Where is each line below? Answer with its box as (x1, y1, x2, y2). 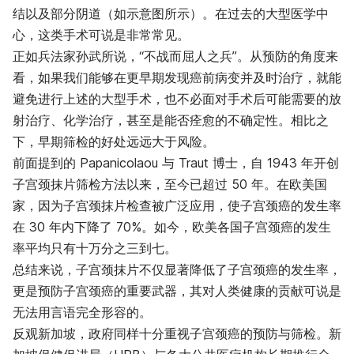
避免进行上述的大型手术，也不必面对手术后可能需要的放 (13, 91, 341, 107)
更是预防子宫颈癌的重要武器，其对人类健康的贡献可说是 (13, 283, 341, 299)
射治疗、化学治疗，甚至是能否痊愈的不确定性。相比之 (13, 112, 329, 129)
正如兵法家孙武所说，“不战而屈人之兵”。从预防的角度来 (13, 48, 338, 65)
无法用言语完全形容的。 (13, 304, 152, 321)
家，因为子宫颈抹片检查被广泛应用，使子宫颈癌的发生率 (13, 198, 341, 214)
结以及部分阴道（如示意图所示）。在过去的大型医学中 (13, 6, 329, 22)
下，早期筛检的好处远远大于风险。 (13, 134, 215, 150)
